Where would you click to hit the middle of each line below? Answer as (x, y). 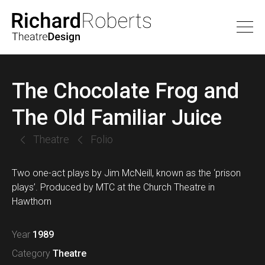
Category (31, 253)
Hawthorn (32, 201)
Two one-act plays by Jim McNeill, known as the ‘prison (126, 173)
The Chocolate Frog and (125, 91)
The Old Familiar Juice (117, 118)
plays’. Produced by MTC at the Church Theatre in (114, 187)
